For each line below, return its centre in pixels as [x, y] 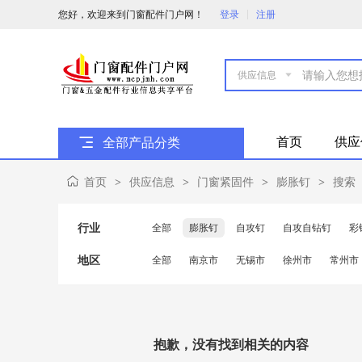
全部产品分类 [141, 143]
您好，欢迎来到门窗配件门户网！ [131, 14]
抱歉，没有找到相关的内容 [231, 345]
